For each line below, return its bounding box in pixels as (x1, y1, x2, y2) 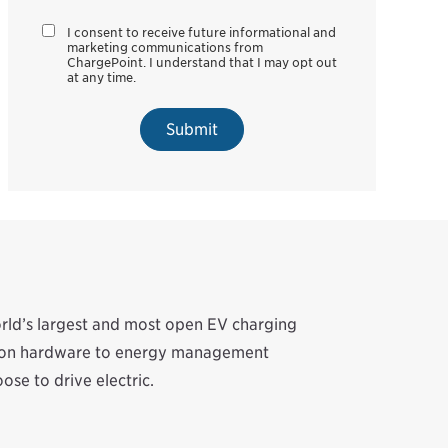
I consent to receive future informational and (67, 25, 337, 41)
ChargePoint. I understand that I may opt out (67, 55, 338, 71)
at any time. (67, 70, 137, 86)
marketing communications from (67, 40, 264, 56)
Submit (165, 120, 218, 140)
